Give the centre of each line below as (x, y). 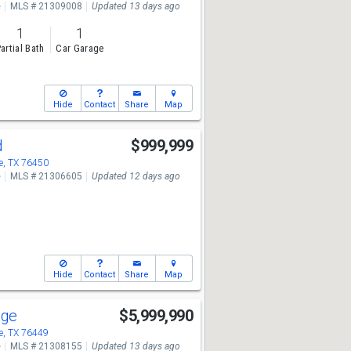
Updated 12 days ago (136, 176)
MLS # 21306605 (46, 176)
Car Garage (80, 49)
